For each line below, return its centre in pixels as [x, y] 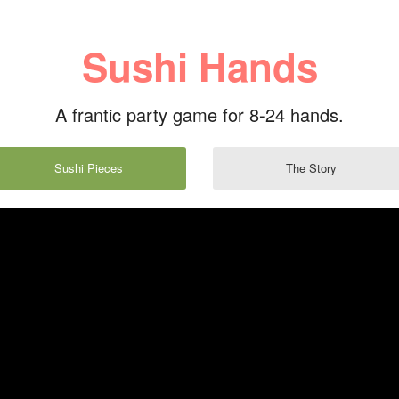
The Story [311, 168]
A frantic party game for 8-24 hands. [199, 114]
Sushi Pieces [88, 168]
